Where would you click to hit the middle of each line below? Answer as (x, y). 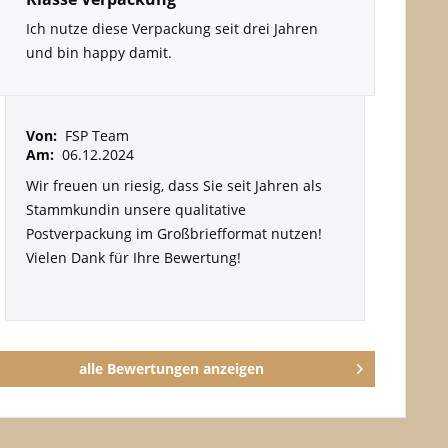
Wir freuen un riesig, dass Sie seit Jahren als (173, 185)
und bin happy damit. (98, 52)
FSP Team (96, 135)
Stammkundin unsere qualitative (135, 209)
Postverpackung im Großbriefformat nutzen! (173, 233)
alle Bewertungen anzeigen (172, 368)
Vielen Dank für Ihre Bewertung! (133, 257)
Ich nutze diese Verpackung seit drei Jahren (171, 28)
